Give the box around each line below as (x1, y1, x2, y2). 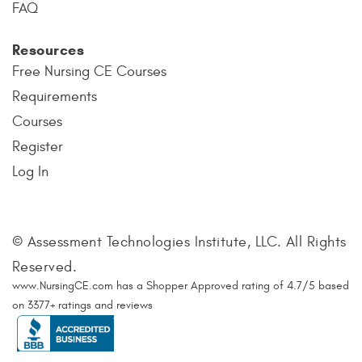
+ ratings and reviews (50, 297, 153, 312)
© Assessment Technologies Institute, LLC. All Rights (12, 233, 347, 250)
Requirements (12, 87, 97, 105)
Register (12, 137, 63, 155)
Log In (12, 162, 48, 180)
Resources (12, 40, 85, 59)
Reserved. (12, 258, 78, 276)
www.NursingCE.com (12, 278, 113, 293)
